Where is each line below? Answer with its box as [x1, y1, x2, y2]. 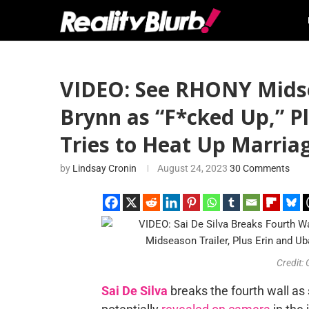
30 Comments [230, 163, 290, 174]
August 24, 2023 [157, 163, 228, 174]
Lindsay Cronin [72, 163, 137, 174]
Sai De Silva [101, 283, 168, 298]
